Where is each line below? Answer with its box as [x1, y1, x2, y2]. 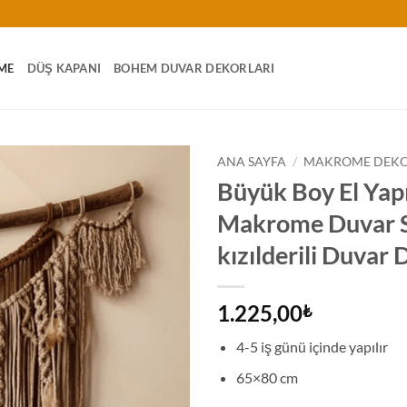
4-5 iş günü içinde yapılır [235, 337, 388, 355]
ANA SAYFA [217, 154, 286, 169]
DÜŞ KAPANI [26, 61, 102, 75]
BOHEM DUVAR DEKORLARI [114, 61, 275, 75]
